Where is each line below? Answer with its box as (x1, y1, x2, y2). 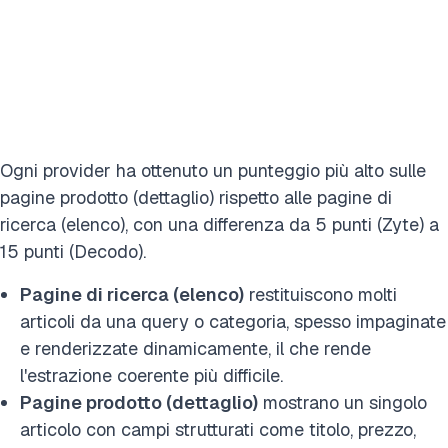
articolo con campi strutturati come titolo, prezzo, (20, 418, 416, 441)
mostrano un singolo (258, 391, 427, 414)
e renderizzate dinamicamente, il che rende (20, 337, 371, 360)
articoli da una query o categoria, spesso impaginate (20, 310, 446, 333)
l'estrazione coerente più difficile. (20, 364, 283, 387)
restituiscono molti (244, 283, 397, 306)
